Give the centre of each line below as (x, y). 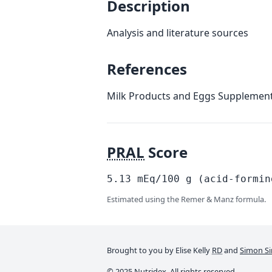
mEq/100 (158, 179)
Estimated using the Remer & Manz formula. (186, 199)
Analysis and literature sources (178, 33)
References (147, 69)
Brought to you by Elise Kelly (158, 250)
